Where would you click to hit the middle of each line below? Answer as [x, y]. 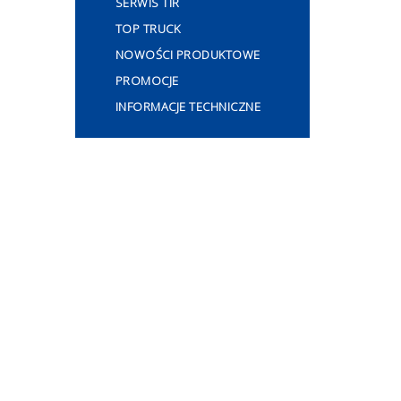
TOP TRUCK [147, 29]
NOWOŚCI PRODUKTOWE [188, 55]
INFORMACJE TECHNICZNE [188, 107]
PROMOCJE [147, 81]
